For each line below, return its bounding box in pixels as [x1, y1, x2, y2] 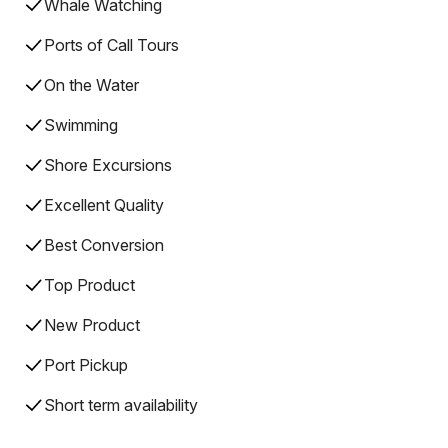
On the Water [44, 75, 139, 95]
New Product [44, 315, 140, 335]
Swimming [44, 115, 118, 135]
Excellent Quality [44, 195, 164, 215]
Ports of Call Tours [44, 35, 179, 55]
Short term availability [44, 395, 198, 415]
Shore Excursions [44, 155, 172, 175]
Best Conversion [44, 235, 164, 255]
